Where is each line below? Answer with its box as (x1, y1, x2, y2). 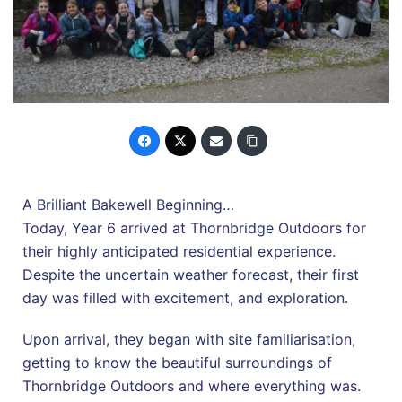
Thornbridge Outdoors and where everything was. (22, 376, 365, 395)
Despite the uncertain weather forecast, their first (22, 265, 359, 284)
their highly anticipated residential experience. (22, 241, 336, 260)
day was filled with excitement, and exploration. (22, 288, 353, 307)
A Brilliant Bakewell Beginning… (22, 195, 234, 214)
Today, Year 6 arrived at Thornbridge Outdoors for (22, 218, 366, 237)
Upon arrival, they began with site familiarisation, (22, 329, 355, 348)
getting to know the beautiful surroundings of (22, 353, 332, 371)
